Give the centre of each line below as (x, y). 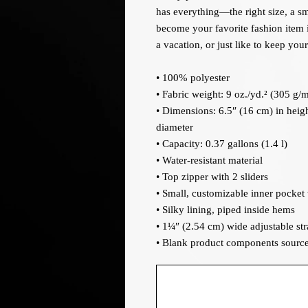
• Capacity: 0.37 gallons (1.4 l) (222, 144)
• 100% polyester (193, 78)
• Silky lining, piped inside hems (225, 210)
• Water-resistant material (209, 160)
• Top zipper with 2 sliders (212, 177)
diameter (175, 127)
